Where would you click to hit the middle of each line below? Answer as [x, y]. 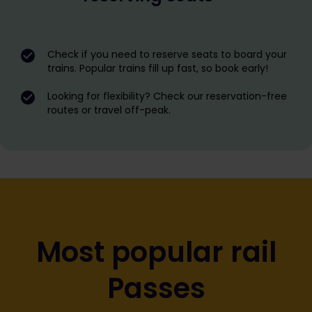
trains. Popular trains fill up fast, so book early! [158, 68]
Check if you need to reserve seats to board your [167, 54]
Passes [156, 288]
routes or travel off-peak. [109, 110]
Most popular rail [156, 252]
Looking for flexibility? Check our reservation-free [167, 96]
